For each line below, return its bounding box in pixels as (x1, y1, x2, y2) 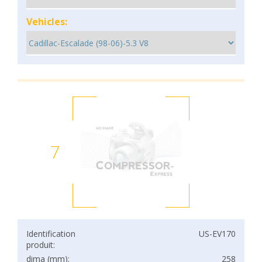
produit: (26, 239, 55, 250)
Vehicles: (26, 15, 67, 28)
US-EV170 (199, 228, 236, 239)
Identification (26, 228, 75, 239)
